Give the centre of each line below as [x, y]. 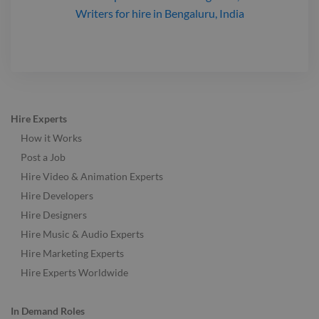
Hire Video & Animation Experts [92, 177]
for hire [132, 13]
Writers [94, 13]
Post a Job [43, 157]
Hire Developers [57, 196]
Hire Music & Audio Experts [82, 234]
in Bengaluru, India [198, 13]
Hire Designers [54, 215]
